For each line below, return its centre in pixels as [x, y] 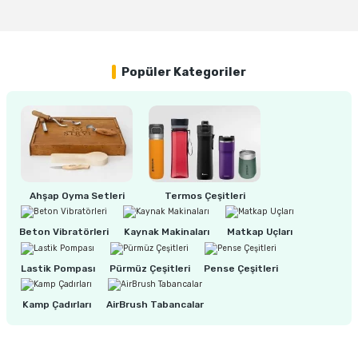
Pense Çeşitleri [241, 268]
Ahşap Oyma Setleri [77, 196]
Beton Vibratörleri [64, 232]
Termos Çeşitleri [205, 196]
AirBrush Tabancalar [155, 305]
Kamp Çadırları [56, 305]
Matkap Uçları [260, 232]
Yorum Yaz [179, 23]
